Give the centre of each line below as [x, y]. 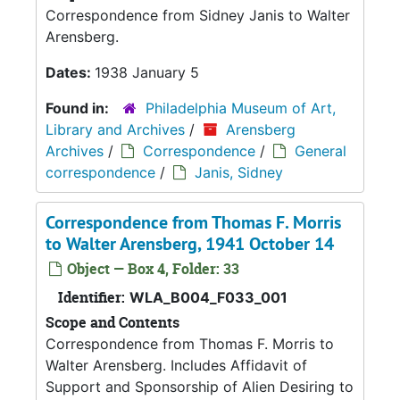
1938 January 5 [147, 72]
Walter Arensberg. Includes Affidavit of [176, 365]
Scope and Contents [112, 322]
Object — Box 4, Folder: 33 [151, 268]
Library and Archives [115, 129]
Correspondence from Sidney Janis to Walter [198, 15]
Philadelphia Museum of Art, [241, 108]
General [321, 150]
